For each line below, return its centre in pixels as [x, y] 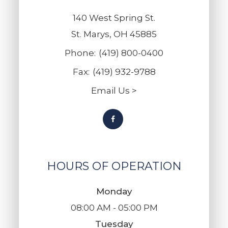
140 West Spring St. [114, 18]
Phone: [80, 53]
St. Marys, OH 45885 [114, 34]
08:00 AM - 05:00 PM [114, 208]
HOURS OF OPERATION [114, 166]
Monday [114, 192]
